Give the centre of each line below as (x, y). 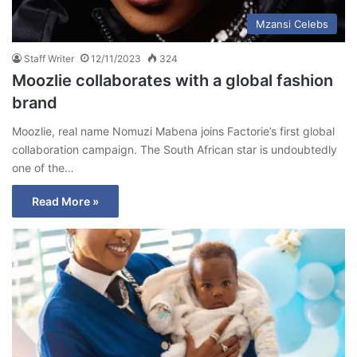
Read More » (65, 201)
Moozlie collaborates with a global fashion (173, 80)
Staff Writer (49, 58)
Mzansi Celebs (292, 24)
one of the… (43, 167)
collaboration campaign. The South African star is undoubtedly (175, 149)
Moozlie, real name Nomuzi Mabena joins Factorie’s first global (173, 131)
